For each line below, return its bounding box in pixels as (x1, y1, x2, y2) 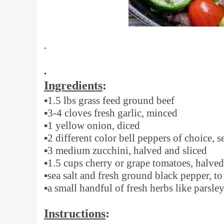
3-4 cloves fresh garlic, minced (47, 107, 177, 119)
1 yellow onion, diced (47, 119, 140, 131)
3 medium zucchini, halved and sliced (47, 144, 207, 156)
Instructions (44, 207, 105, 220)
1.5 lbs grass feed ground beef (47, 94, 174, 106)
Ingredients (44, 79, 102, 92)
